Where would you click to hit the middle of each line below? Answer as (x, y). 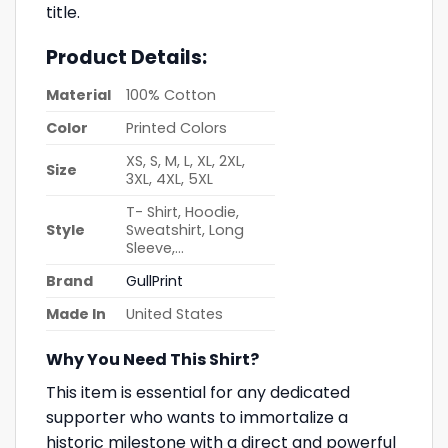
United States (175, 314)
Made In (76, 314)
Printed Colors (177, 128)
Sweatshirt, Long (185, 230)
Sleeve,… (155, 248)
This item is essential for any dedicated (198, 393)
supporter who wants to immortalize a (197, 418)
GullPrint (155, 281)
